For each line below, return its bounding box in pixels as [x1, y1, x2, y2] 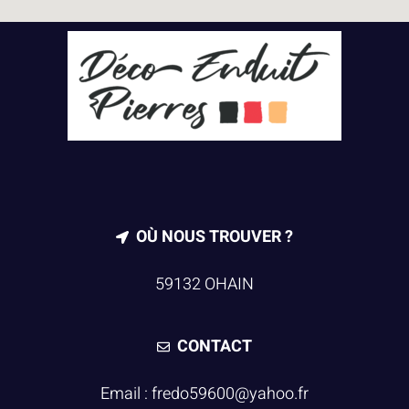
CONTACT [177, 333, 253, 359]
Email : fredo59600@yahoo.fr [100, 381, 309, 406]
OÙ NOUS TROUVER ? [136, 224, 294, 249]
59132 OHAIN [155, 271, 254, 297]
